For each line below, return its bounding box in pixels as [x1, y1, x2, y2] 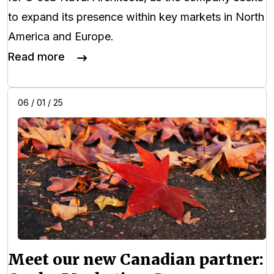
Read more [8, 50, 65, 63]
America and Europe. [8, 30, 114, 43]
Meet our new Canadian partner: [8, 249, 264, 269]
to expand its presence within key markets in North [8, 10, 264, 23]
